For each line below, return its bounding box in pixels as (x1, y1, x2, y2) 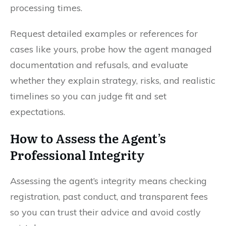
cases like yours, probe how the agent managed (10, 43, 212, 55)
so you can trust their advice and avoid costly (10, 206, 201, 218)
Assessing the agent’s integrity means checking (10, 175, 207, 187)
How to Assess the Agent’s (10, 129, 166, 147)
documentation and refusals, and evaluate (10, 59, 188, 71)
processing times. (10, 2, 82, 14)
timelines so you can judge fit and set (10, 90, 166, 102)
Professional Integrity (10, 145, 145, 163)
